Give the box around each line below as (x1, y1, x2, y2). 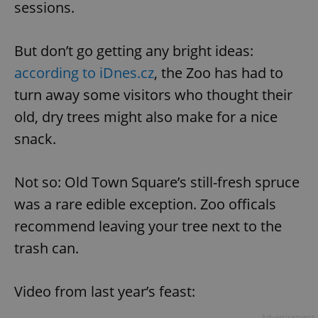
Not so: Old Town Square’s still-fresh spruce (14, 172, 300, 192)
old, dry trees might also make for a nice (14, 107, 278, 127)
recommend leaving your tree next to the (14, 216, 282, 236)
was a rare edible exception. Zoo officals (14, 194, 276, 214)
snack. (14, 129, 60, 149)
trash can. (14, 238, 82, 258)
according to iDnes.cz (14, 63, 154, 83)
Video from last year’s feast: (14, 282, 199, 302)
